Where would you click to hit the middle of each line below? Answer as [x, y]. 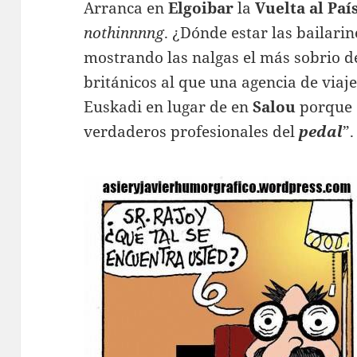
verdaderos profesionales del [192, 131]
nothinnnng [124, 32]
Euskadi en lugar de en [167, 106]
